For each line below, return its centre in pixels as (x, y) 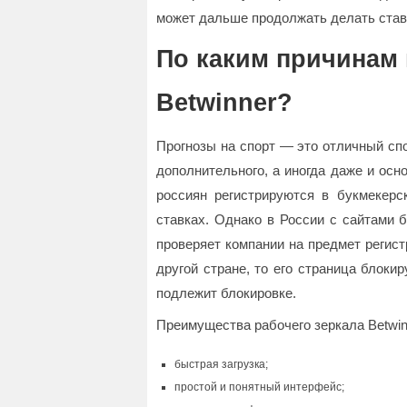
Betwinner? (224, 103)
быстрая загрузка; (221, 364)
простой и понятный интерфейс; (259, 387)
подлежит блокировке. (226, 293)
